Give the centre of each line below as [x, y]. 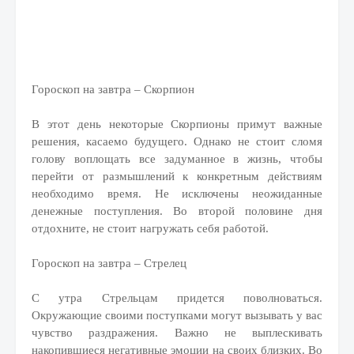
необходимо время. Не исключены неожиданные [177, 194]
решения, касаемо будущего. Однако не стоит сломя [177, 141]
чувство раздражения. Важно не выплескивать [177, 333]
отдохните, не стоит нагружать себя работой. [150, 228]
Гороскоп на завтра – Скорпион [113, 89]
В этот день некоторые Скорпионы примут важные [177, 124]
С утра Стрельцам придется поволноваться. [177, 298]
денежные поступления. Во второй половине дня [177, 211]
